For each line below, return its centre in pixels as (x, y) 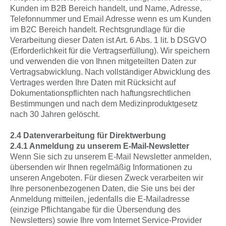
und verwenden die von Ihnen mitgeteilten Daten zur (103, 61)
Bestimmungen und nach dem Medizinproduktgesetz (104, 104)
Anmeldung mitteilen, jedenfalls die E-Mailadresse (100, 199)
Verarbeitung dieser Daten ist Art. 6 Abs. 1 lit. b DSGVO (108, 40)
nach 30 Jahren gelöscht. (55, 114)
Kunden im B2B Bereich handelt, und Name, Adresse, (106, 8)
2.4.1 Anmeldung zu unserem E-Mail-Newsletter (100, 146)
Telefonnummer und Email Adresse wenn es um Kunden (110, 19)
